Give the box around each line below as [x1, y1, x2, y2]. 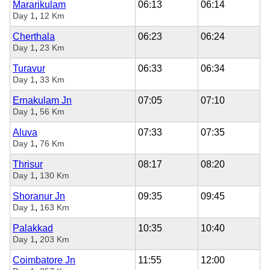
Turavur [13, 63, 45, 74]
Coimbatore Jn [13, 254, 75, 265]
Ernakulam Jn [13, 95, 72, 105]
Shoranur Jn [13, 190, 65, 201]
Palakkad [13, 222, 53, 233]
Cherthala [13, 31, 55, 42]
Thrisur [13, 159, 43, 169]
